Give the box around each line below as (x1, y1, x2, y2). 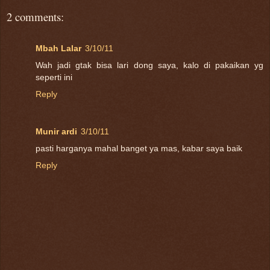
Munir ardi (36, 126, 77, 136)
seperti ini (36, 72, 72, 82)
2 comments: (7, 8, 64, 24)
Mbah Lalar (36, 43, 81, 53)
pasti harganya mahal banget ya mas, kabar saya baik (36, 143, 242, 153)
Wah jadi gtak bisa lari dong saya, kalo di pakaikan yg (36, 60, 263, 70)
